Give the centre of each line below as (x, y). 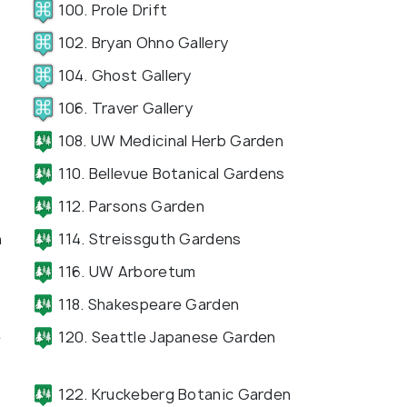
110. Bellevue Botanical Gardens (170, 173)
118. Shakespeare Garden (147, 304)
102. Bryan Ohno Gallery (142, 42)
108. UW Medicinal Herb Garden (169, 140)
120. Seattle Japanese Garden (165, 337)
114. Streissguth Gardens (148, 238)
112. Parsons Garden (129, 206)
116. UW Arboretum (125, 271)
